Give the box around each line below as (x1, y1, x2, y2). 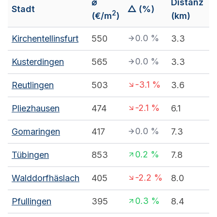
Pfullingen (12, 196, 51, 207)
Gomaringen (12, 126, 60, 137)
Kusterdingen (12, 57, 64, 67)
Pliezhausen (12, 103, 60, 114)
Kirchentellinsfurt (12, 33, 78, 44)
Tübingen (12, 150, 49, 160)
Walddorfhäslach (12, 173, 79, 184)
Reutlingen (12, 80, 54, 91)
